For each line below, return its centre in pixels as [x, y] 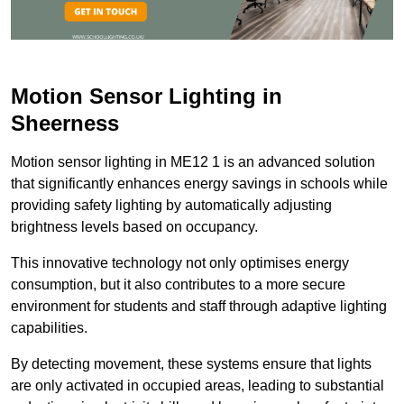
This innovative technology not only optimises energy [180, 263]
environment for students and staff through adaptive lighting [199, 307]
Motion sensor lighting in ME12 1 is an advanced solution [193, 162]
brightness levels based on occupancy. [134, 227]
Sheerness [65, 124]
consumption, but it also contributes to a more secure [178, 285]
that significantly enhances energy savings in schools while [199, 184]
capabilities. [49, 328]
